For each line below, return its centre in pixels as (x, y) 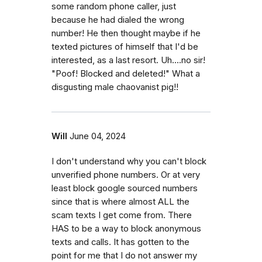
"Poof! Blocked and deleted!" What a (126, 74)
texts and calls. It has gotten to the (120, 242)
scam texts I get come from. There (122, 216)
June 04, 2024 (98, 137)
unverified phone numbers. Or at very (126, 175)
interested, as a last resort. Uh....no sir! (128, 61)
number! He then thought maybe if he (126, 34)
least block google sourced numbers (125, 189)
